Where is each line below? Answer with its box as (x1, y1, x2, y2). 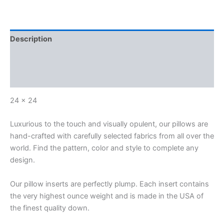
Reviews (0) (10, 73, 53, 82)
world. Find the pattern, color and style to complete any (10, 143, 198, 153)
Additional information (10, 53, 89, 63)
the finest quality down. (10, 203, 89, 212)
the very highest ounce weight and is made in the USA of (10, 191, 203, 200)
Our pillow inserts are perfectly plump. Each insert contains (10, 179, 209, 188)
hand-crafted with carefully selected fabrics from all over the (10, 131, 214, 141)
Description (10, 34, 52, 44)
